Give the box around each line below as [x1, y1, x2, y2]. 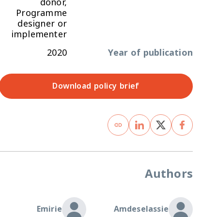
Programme [16, 3, 67, 22]
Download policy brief [52, 77, 139, 94]
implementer [11, 25, 67, 44]
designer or [17, 14, 67, 33]
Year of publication [108, 43, 193, 62]
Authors [144, 161, 193, 186]
